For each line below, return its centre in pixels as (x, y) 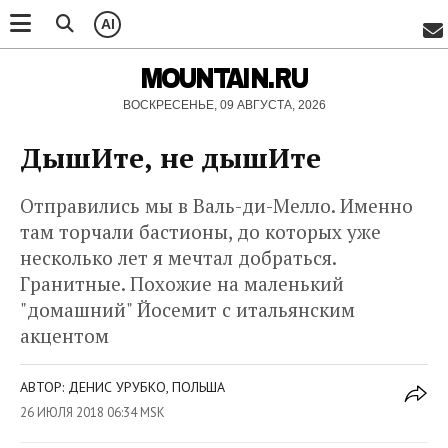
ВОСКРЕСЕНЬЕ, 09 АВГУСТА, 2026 (224, 105)
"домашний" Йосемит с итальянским (187, 309)
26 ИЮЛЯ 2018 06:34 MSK (92, 412)
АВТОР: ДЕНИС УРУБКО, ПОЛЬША (122, 387)
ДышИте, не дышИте (170, 157)
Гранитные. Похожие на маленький (182, 283)
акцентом (64, 335)
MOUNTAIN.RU (224, 78)
